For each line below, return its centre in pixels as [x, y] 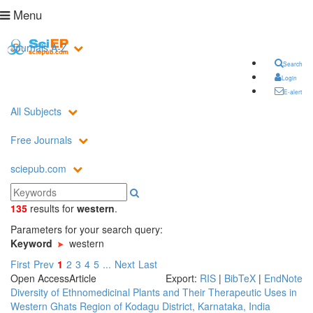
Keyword [33, 243]
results [45, 208]
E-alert [293, 92]
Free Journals [43, 140]
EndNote [283, 278]
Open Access [40, 278]
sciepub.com [40, 168]
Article [83, 278]
